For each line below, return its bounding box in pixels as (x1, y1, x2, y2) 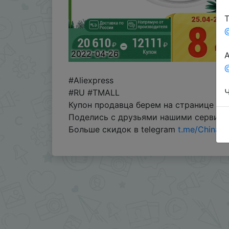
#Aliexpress (68, 75, 113, 85)
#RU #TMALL (68, 87, 120, 98)
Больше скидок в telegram (68, 124, 178, 134)
